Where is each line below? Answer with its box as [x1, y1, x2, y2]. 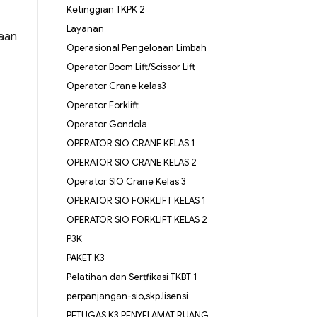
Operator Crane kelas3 [66, 80, 166, 93]
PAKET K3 [66, 252, 105, 265]
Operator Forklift [66, 99, 139, 112]
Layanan [66, 23, 104, 35]
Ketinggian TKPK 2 [66, 4, 145, 16]
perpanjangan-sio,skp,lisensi [66, 290, 188, 303]
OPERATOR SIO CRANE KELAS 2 [66, 156, 197, 169]
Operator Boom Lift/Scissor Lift [66, 61, 195, 74]
